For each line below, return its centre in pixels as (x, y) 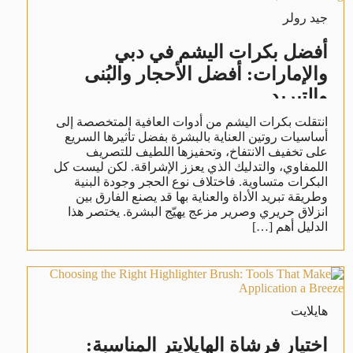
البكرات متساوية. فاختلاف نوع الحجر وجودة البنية (201, 181)
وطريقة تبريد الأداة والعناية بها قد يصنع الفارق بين (201, 196)
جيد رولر (305, 17)
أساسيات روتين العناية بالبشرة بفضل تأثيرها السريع (196, 136)
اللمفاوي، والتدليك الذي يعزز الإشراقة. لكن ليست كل (190, 166)
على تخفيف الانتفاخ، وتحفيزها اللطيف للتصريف (206, 151)
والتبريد (299, 96)
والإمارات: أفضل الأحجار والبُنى (206, 74)
